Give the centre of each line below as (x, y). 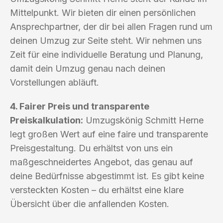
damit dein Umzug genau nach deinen (88, 68)
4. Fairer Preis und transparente (80, 106)
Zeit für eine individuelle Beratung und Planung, (107, 54)
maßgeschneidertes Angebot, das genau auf (102, 162)
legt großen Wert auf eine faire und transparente (109, 134)
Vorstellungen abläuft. (55, 82)
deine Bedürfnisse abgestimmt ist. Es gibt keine (107, 176)
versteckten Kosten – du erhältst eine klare (97, 190)
